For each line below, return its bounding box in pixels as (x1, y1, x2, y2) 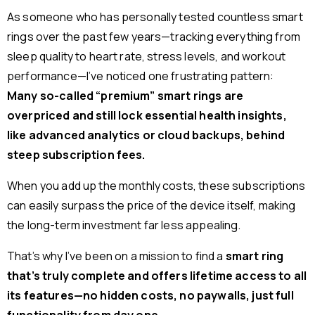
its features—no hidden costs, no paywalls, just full (7, 288, 294, 304)
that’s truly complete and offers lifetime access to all (7, 268, 307, 284)
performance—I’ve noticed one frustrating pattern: (7, 68, 274, 84)
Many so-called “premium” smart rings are (7, 88, 243, 104)
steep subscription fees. (7, 147, 146, 163)
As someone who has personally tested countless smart (7, 9, 303, 25)
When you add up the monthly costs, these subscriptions (7, 178, 306, 194)
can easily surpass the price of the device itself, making (7, 198, 296, 214)
